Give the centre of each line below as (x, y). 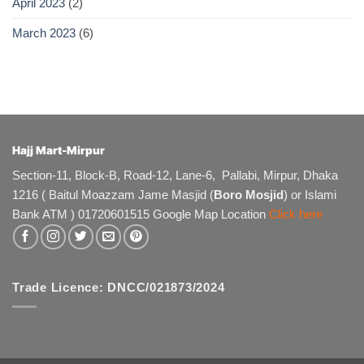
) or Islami (310, 195)
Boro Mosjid (249, 195)
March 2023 (44, 32)
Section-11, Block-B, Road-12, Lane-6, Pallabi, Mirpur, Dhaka (175, 175)
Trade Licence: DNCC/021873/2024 (119, 288)
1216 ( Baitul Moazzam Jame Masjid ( (113, 195)
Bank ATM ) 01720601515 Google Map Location (141, 214)
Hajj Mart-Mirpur (58, 151)
